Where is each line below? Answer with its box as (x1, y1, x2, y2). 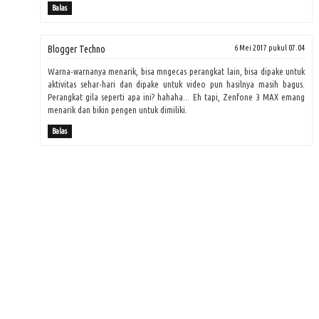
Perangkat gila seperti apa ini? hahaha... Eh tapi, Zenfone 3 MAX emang (47, 92, 305, 103)
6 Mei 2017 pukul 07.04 (234, 43, 305, 53)
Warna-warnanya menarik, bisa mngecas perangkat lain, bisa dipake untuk (47, 66, 305, 77)
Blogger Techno (47, 43, 105, 56)
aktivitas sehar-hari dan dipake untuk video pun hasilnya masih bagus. (47, 79, 305, 90)
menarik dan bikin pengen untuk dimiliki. (47, 105, 187, 115)
